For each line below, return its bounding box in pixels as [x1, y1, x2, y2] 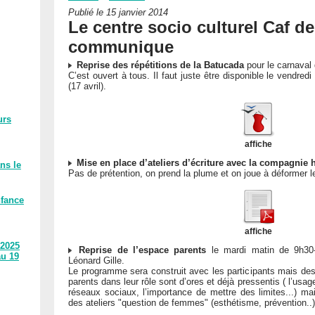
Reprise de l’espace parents [79, 244, 207, 255]
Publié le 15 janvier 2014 [68, 6, 168, 18]
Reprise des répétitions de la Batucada [77, 59, 244, 70]
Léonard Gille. [68, 255, 124, 266]
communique [68, 37, 174, 56]
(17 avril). [68, 80, 106, 91]
